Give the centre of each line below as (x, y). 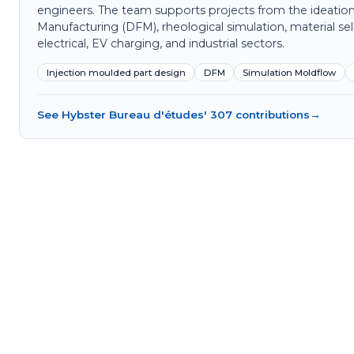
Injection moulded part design (116, 72)
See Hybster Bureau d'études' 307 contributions (174, 115)
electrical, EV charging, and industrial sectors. (161, 43)
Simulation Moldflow (290, 72)
